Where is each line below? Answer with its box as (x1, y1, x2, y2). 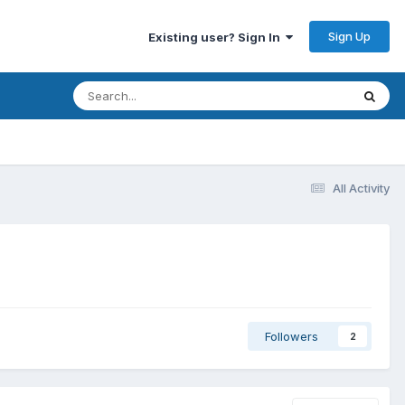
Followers (265, 328, 318, 344)
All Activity (333, 180, 390, 195)
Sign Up (328, 28, 371, 43)
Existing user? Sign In (148, 29, 286, 44)
